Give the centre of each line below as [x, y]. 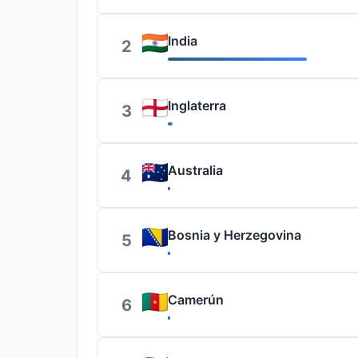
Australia [195, 170]
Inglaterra [197, 105]
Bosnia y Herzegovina [235, 235]
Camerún [196, 300]
